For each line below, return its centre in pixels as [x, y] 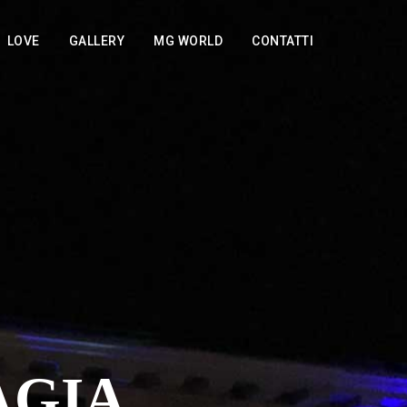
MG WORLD [188, 41]
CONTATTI [283, 41]
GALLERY [96, 41]
